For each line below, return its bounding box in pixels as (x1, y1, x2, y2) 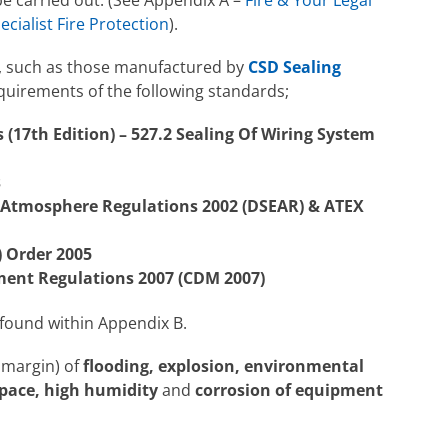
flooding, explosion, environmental (83, 354, 364, 377)
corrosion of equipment (191, 378, 383, 401)
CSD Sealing (248, 55, 341, 78)
